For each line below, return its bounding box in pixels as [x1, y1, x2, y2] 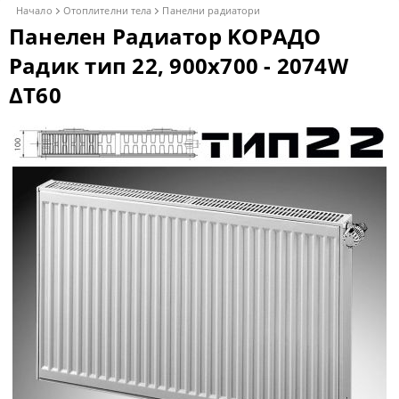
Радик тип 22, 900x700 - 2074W [9, 51, 348, 80]
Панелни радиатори [162, 4, 261, 17]
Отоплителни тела [62, 4, 152, 17]
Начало [16, 4, 53, 17]
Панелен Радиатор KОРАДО [9, 21, 322, 51]
